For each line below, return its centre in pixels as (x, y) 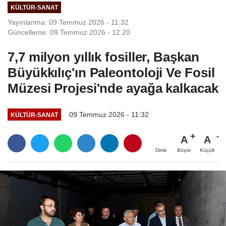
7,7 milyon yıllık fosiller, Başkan (103, 57)
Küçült (207, 150)
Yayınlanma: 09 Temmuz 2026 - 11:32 (68, 22)
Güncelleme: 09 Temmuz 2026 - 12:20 (69, 33)
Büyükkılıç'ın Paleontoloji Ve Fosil (111, 73)
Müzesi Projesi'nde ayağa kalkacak (113, 89)
